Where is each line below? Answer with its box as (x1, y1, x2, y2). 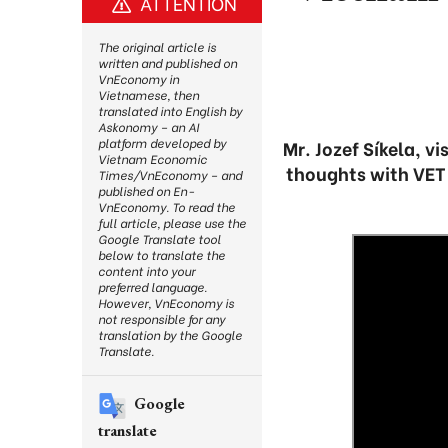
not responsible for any (98, 310, 225, 327)
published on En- (98, 182, 194, 199)
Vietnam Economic (98, 150, 207, 167)
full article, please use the (98, 214, 246, 231)
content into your (98, 262, 195, 279)
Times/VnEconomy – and (98, 166, 242, 183)
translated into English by (98, 102, 242, 119)
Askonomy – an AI (98, 118, 199, 135)
